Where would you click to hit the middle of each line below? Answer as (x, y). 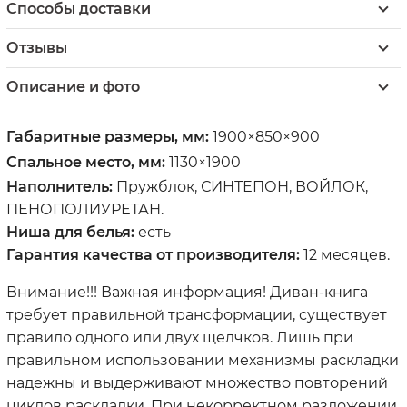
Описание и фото (73, 86)
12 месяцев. (345, 254)
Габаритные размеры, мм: (109, 136)
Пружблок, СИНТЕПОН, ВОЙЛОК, (240, 186)
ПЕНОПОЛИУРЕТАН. (85, 209)
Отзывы (37, 47)
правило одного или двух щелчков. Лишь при (180, 337)
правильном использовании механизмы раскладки (203, 360)
